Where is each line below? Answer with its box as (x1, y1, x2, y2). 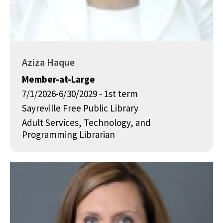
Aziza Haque (22, 56, 75, 69)
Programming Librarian (22, 128, 115, 141)
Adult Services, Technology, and (22, 116, 151, 129)
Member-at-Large (22, 73, 95, 86)
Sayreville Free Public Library (22, 102, 138, 114)
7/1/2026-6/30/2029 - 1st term (22, 88, 138, 100)
